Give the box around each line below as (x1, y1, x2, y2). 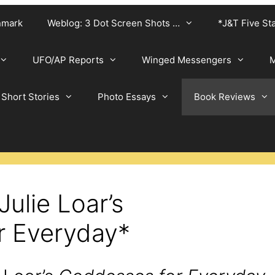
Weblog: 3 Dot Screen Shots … (47, 17, 180, 29)
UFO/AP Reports (33, 54, 104, 66)
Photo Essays (98, 91, 156, 103)
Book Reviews (194, 91, 255, 103)
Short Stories (1, 91, 60, 103)
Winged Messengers (142, 54, 231, 66)
